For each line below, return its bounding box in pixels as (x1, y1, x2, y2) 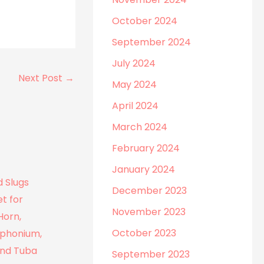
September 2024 (112, 35, 192, 49)
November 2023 (112, 205, 186, 219)
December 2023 (112, 184, 187, 197)
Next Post (18, 71, 65, 85)
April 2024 (112, 99, 159, 113)
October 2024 (112, 14, 178, 28)
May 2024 (112, 78, 157, 91)
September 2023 (112, 247, 190, 261)
